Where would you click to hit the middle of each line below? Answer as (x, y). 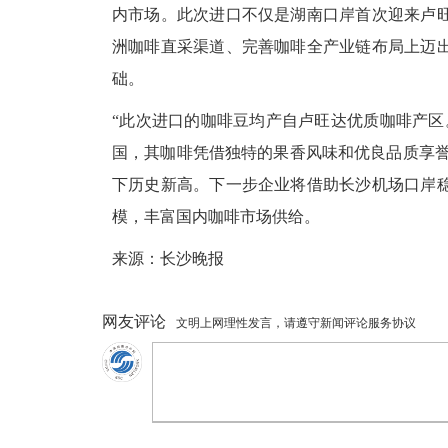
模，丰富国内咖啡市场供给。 (216, 216)
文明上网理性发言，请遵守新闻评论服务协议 (296, 321)
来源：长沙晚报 (168, 258)
